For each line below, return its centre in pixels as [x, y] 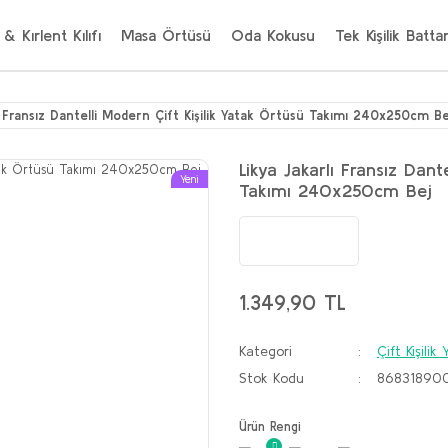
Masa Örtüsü [166, 35]
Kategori [265, 351]
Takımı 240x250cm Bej [335, 190]
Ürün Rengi [270, 426]
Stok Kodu [271, 378]
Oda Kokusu [273, 35]
